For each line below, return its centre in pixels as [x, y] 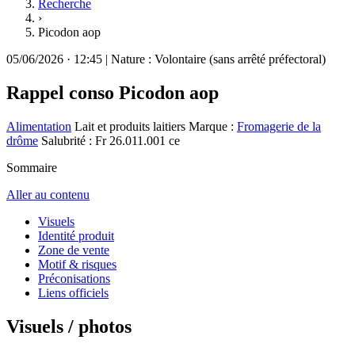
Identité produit [76, 235]
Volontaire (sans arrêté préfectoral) [240, 59]
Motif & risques [77, 264]
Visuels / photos [69, 326]
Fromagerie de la [279, 126]
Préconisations [74, 278]
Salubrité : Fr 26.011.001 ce [111, 140]
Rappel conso [60, 92]
